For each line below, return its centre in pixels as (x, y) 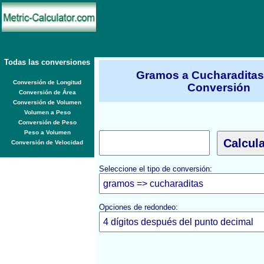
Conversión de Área (47, 92)
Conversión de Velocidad (47, 142)
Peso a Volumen (47, 132)
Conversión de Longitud (47, 82)
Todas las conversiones (47, 62)
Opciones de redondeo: (138, 207)
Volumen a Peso (47, 112)
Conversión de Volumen (47, 102)
